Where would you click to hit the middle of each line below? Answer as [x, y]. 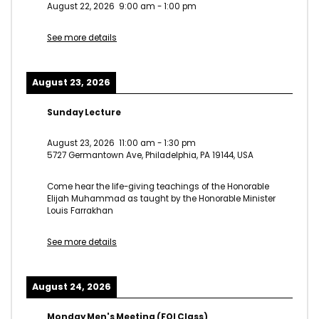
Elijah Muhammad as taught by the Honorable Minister [161, 199]
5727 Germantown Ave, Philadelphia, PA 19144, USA [150, 156]
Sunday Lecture [84, 112]
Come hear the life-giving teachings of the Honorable [158, 187]
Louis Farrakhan [80, 211]
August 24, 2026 [72, 286]
